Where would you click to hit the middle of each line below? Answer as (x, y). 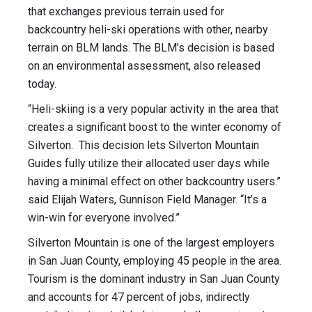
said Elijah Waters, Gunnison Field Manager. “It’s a (147, 200)
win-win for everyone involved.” (104, 218)
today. (42, 84)
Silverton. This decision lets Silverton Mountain (143, 146)
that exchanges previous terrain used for (126, 12)
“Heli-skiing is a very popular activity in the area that (153, 109)
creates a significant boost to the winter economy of (155, 127)
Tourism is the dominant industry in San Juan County (154, 279)
